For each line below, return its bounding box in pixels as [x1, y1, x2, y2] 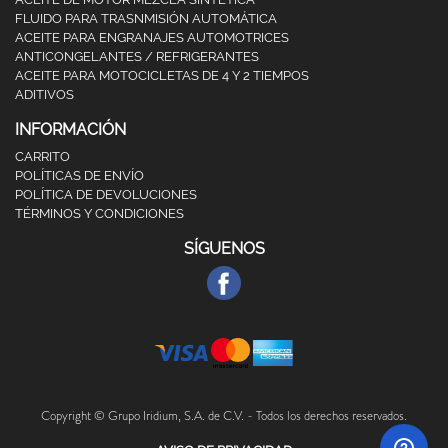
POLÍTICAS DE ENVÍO [15, 168, 144, 183]
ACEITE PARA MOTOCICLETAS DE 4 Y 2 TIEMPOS [15, 68, 309, 83]
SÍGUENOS [183, 239, 265, 258]
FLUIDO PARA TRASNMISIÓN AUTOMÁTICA [15, 11, 277, 26]
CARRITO [15, 149, 70, 164]
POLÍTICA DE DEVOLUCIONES [15, 187, 197, 202]
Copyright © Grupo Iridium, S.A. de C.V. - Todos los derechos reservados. [41, 406, 407, 425]
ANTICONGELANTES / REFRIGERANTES [15, 49, 259, 64]
